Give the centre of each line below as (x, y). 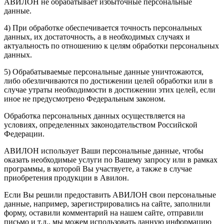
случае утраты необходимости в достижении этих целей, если (110, 90)
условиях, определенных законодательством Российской (101, 125)
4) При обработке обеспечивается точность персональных (103, 28)
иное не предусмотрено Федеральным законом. (85, 99)
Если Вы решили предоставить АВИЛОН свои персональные (110, 195)
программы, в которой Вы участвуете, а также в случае (98, 169)
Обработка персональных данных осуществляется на (94, 116)
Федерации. (24, 134)
